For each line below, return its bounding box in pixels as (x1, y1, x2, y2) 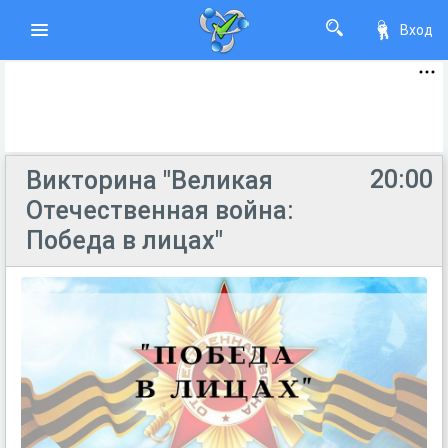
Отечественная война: (26, 196, 294, 225)
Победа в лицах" (26, 226, 223, 255)
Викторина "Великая (26, 166, 273, 195)
